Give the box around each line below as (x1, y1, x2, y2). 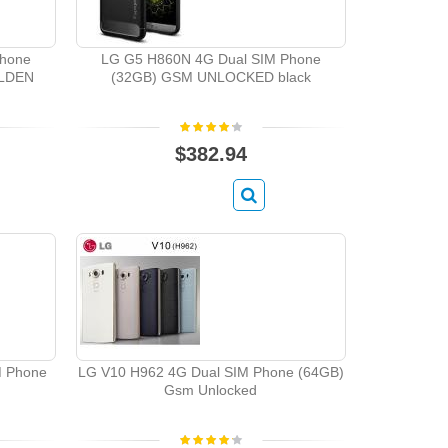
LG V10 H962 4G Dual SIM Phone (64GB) (77, 364, 344, 381)
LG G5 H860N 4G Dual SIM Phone (100, 51, 321, 68)
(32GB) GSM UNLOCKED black (110, 69, 311, 86)
